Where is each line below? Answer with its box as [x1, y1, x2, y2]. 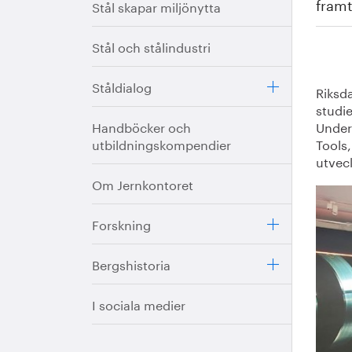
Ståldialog [92, 76, 152, 96]
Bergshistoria [92, 254, 170, 273]
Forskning [92, 214, 151, 233]
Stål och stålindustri [92, 36, 211, 56]
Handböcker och [92, 116, 191, 136]
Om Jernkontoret [92, 174, 193, 193]
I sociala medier [92, 294, 185, 313]
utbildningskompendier [92, 134, 231, 153]
